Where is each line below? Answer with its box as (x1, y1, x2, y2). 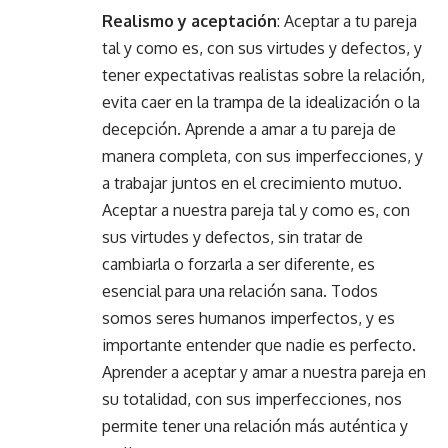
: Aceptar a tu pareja (277, 10, 417, 31)
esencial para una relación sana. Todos (102, 280, 378, 301)
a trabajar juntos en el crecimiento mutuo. (102, 172, 402, 193)
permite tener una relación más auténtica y (102, 415, 408, 436)
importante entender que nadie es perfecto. (102, 334, 416, 355)
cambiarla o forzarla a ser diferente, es (102, 253, 375, 274)
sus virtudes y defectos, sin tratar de (102, 226, 363, 247)
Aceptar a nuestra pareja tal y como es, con (102, 199, 410, 220)
